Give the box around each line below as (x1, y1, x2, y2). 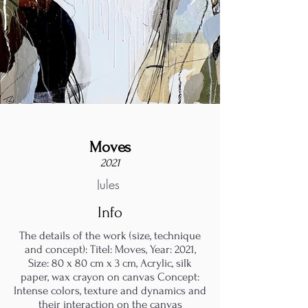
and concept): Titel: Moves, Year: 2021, (24, 243, 196, 256)
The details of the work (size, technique (19, 229, 201, 242)
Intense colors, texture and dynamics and (14, 284, 206, 297)
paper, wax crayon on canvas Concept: (21, 270, 199, 283)
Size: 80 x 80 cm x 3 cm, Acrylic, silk (28, 256, 192, 269)
